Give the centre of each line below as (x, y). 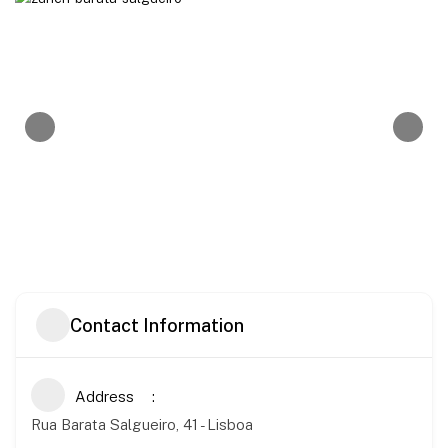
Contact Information (157, 325)
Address (104, 397)
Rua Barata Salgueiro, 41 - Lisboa (142, 425)
